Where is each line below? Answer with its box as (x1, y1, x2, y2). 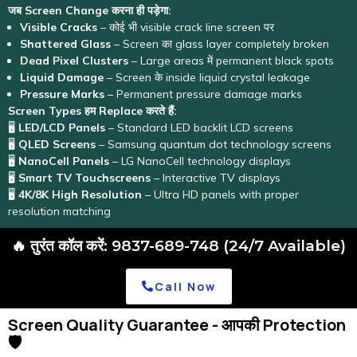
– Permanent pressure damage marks (104, 86, 302, 101)
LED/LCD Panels (18, 120, 105, 135)
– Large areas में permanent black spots (128, 53, 334, 68)
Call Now (154, 278, 216, 294)
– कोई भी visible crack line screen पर (97, 19, 274, 34)
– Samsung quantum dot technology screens (96, 136, 331, 151)
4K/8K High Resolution (18, 186, 142, 202)
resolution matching (8, 203, 111, 218)
